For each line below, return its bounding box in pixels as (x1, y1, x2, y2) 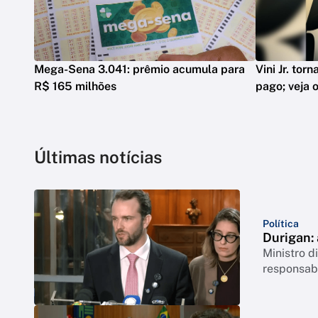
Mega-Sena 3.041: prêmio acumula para (34, 62, 245, 76)
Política (263, 217, 299, 229)
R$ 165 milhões (34, 79, 116, 93)
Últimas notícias (34, 146, 162, 167)
